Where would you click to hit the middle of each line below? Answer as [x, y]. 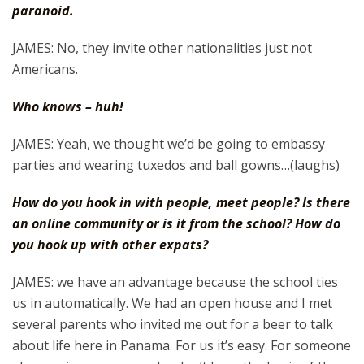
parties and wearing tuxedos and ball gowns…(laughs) [176, 165]
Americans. [45, 69]
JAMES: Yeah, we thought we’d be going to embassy [169, 144]
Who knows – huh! [68, 106]
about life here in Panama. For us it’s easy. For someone [182, 345]
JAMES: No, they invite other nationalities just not [162, 48]
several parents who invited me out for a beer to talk [173, 324]
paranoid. [43, 11]
